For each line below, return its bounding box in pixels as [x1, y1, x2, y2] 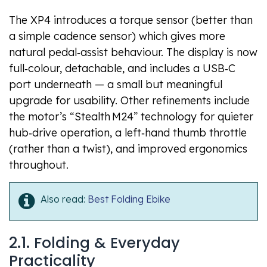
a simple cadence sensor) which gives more [9, 29, 225, 44]
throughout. [9, 158, 69, 172]
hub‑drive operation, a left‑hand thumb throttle [9, 126, 247, 140]
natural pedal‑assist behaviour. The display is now [9, 45, 257, 60]
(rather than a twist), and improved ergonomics [9, 142, 247, 156]
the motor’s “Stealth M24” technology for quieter [9, 110, 253, 124]
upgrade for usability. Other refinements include [9, 94, 250, 108]
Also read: [41, 193, 88, 206]
